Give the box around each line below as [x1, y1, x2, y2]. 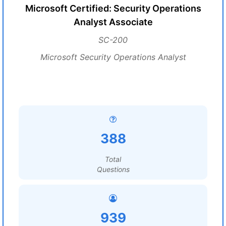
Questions [96, 165, 130, 174]
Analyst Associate [73, 17, 153, 27]
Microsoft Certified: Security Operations [25, 3, 201, 14]
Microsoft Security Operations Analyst [40, 52, 186, 62]
